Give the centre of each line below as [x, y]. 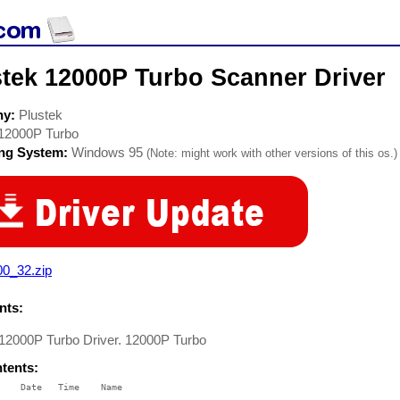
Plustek [41, 115]
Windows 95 [107, 152]
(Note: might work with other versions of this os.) [272, 153]
